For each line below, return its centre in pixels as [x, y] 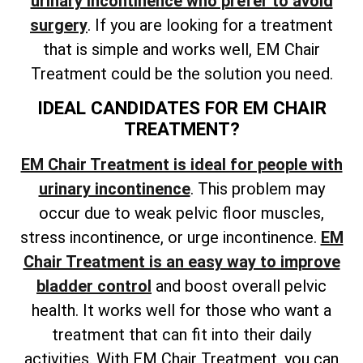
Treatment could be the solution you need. [181, 73]
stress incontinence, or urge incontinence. [170, 237]
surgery [59, 25]
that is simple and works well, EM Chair [181, 49]
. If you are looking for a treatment [210, 25]
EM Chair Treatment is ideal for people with [181, 164]
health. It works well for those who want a [181, 310]
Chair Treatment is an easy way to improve [181, 261]
